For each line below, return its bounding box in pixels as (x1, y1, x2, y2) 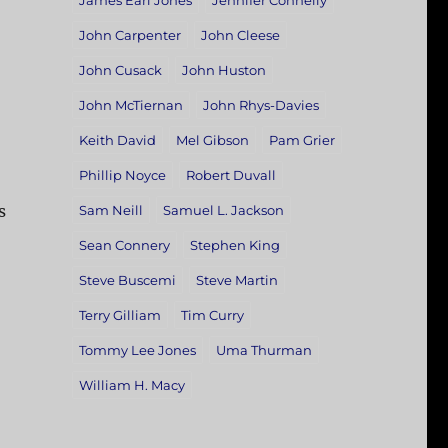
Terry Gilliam (78, 307, 161, 324)
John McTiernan (78, 97, 183, 114)
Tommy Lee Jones (78, 342, 196, 359)
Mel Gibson (175, 132, 249, 149)
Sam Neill (78, 202, 143, 219)
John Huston (181, 62, 266, 79)
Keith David (78, 132, 156, 149)
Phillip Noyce (78, 167, 166, 184)
